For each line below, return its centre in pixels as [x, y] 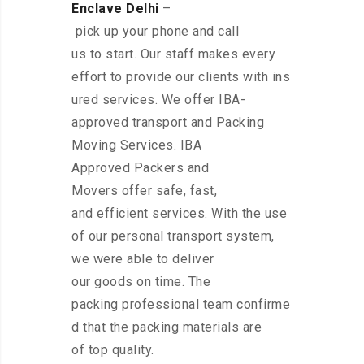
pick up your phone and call [155, 32]
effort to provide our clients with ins [181, 77]
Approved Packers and [140, 168]
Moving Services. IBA [136, 145]
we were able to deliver [143, 259]
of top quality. [113, 350]
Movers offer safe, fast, [144, 191]
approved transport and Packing [168, 123]
